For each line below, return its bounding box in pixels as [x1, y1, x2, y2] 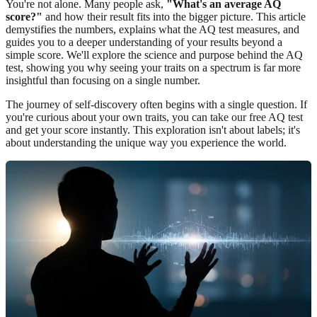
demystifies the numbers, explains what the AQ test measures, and [6, 23, 299, 35]
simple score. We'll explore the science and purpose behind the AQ [6, 48, 303, 61]
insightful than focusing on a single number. [6, 74, 200, 86]
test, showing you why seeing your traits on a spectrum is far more [6, 61, 301, 74]
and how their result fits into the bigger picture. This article [42, 10, 306, 23]
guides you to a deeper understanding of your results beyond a [6, 35, 282, 48]
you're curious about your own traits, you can [6, 110, 210, 123]
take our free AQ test [210, 110, 303, 123]
